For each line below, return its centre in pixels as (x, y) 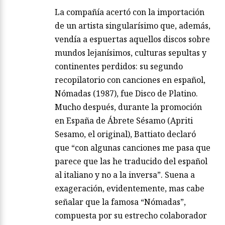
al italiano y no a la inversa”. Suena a (125, 175)
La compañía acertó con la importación (130, 12)
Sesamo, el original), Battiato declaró (125, 134)
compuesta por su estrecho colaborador (131, 216)
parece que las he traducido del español (131, 161)
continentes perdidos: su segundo (119, 67)
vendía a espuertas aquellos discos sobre (132, 39)
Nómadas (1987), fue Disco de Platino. (126, 94)
